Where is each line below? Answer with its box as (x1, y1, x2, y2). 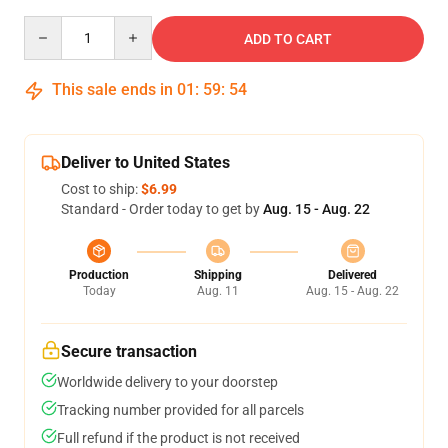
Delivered (328, 268, 377, 282)
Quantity (23, 17, 78, 33)
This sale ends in (48, 80, 177, 99)
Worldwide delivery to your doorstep (57, 374, 278, 390)
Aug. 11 (196, 284, 239, 298)
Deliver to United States (61, 153, 230, 172)
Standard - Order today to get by (61, 201, 263, 217)
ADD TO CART (244, 31, 332, 47)
